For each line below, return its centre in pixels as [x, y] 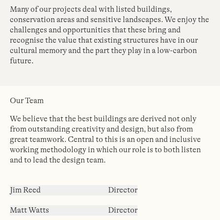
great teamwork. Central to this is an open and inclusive [105, 139]
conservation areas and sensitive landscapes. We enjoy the [110, 20]
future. [22, 61]
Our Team [27, 101]
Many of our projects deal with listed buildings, [91, 9]
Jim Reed [25, 190]
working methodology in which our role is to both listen [105, 150]
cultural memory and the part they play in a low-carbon [103, 51]
